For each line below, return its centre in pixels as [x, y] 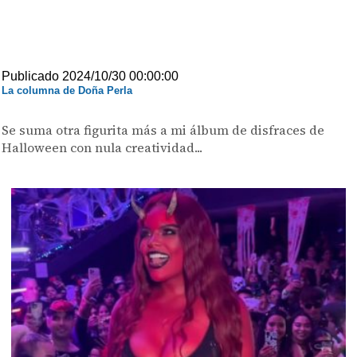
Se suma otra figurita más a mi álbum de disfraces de [163, 130]
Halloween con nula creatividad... [102, 147]
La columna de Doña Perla [67, 90]
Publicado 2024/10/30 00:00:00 [90, 76]
